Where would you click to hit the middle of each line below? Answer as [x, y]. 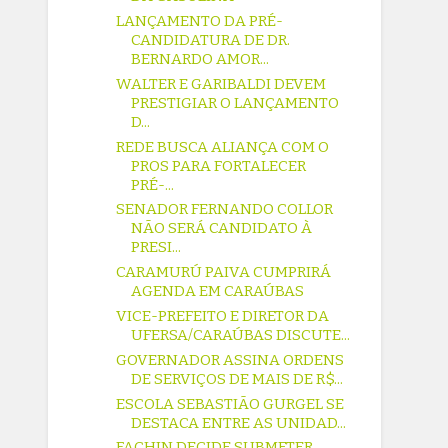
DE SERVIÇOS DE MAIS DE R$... [237, 378]
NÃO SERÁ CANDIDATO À [222, 228]
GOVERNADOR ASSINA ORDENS [230, 359]
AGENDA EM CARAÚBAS [218, 291]
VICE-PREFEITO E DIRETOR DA [223, 316]
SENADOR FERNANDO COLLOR [225, 209]
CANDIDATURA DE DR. [211, 39]
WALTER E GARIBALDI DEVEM [221, 83]
